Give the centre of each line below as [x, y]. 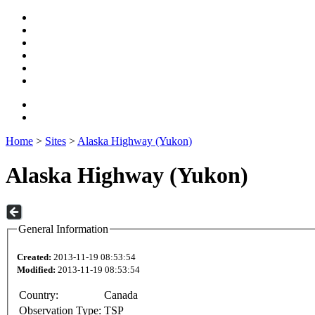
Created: [34, 257]
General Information [63, 229]
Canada [121, 295]
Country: [39, 295]
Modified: [36, 270]
